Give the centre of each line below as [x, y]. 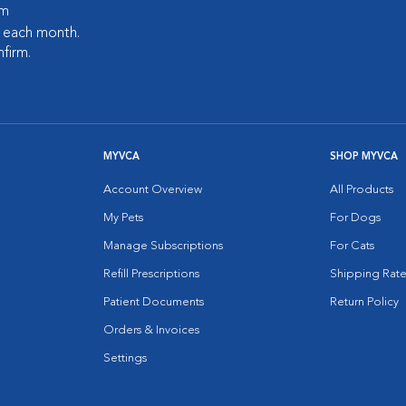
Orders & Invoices [151, 330]
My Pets [123, 218]
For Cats [352, 246]
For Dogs [355, 218]
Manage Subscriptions [163, 246]
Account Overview [153, 190]
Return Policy [364, 302]
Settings [125, 358]
